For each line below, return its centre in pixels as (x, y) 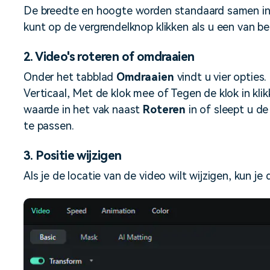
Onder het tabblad (70, 77)
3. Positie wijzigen (73, 156)
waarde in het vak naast (83, 110)
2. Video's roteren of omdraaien (109, 57)
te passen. (49, 126)
